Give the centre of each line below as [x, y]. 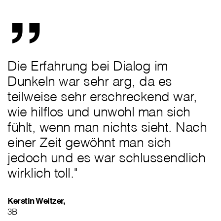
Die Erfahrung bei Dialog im [88, 66]
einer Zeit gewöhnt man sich [89, 142]
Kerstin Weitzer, [36, 201]
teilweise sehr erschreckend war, [102, 96]
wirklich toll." [43, 173]
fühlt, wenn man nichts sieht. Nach [107, 127]
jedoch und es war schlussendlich [106, 158]
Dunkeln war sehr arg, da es [90, 81]
